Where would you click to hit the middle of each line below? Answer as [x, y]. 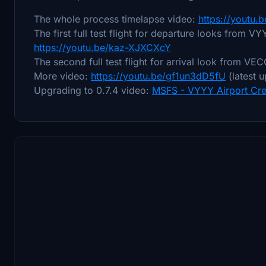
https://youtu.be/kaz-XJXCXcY [102, 47]
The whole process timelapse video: [116, 19]
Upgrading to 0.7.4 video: [93, 90]
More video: [62, 76]
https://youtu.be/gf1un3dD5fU [158, 76]
